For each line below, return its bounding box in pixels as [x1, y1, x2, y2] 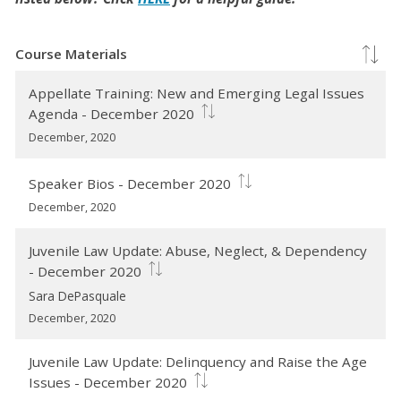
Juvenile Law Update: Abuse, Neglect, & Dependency [29, 242, 368, 260]
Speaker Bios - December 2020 [29, 174, 232, 192]
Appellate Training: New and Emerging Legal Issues [29, 84, 365, 103]
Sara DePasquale [29, 287, 127, 305]
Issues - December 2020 [29, 373, 188, 392]
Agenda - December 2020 [29, 105, 195, 124]
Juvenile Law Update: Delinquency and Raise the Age [29, 353, 368, 371]
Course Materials [15, 45, 127, 64]
